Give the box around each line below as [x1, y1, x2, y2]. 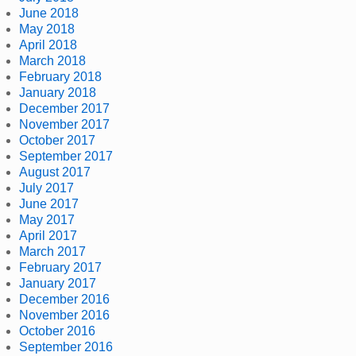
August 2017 [19, 164, 91, 179]
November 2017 [19, 117, 110, 131]
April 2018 [19, 37, 77, 52]
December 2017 [19, 101, 110, 115]
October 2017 [19, 133, 95, 147]
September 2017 [19, 149, 113, 163]
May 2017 [19, 212, 75, 226]
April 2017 [19, 228, 77, 242]
